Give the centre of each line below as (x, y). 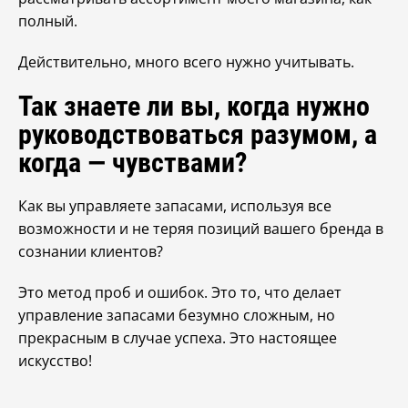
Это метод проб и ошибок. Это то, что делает (180, 292)
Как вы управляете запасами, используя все (175, 206)
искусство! (55, 361)
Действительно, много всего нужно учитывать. (186, 62)
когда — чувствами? (133, 163)
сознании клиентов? (91, 251)
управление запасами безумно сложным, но (177, 315)
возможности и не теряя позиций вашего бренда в (201, 229)
